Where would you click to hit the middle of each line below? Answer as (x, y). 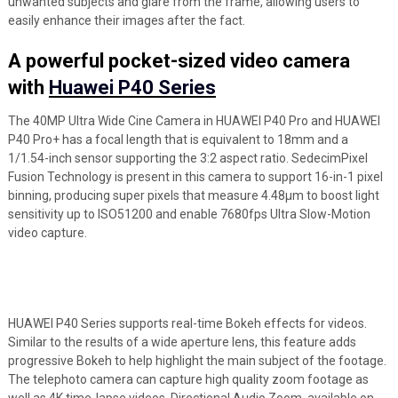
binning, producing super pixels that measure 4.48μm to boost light (193, 195)
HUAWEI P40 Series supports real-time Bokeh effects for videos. (187, 323)
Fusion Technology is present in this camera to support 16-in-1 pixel (195, 177)
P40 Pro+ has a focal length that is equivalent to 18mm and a (178, 139)
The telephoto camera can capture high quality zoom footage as (188, 379)
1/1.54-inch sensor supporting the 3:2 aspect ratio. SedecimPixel (187, 158)
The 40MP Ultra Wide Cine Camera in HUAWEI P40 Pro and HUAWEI (194, 121)
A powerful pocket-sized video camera (179, 61)
